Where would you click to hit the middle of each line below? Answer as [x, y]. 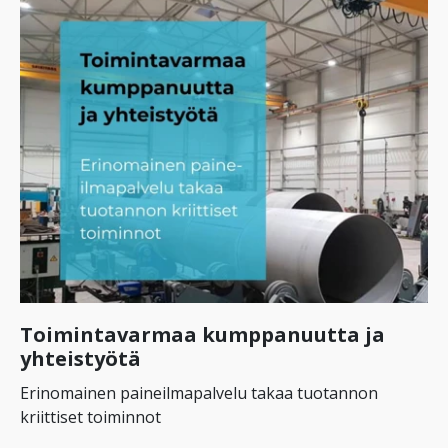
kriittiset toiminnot [90, 416]
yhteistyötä [80, 358]
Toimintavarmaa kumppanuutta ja [202, 334]
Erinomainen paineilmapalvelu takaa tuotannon [199, 392]
